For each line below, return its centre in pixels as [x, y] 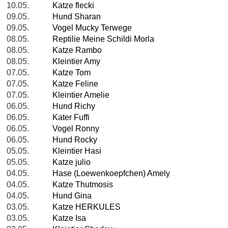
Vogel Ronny [76, 129]
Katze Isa [69, 218]
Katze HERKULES [87, 207]
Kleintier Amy [76, 62]
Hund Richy [74, 106]
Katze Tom [72, 73]
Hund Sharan [77, 17]
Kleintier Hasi [77, 151]
